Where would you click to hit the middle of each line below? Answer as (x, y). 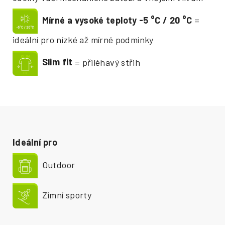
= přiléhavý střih (106, 62)
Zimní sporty (65, 195)
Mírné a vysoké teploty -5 (94, 20)
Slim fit (55, 62)
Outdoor (57, 164)
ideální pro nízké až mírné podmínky (83, 39)
